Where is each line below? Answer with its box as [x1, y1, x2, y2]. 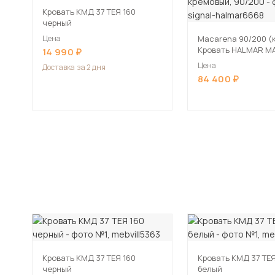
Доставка [42, 62, 75, 72]
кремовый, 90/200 [197, 55, 268, 66]
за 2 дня [77, 62, 106, 72]
